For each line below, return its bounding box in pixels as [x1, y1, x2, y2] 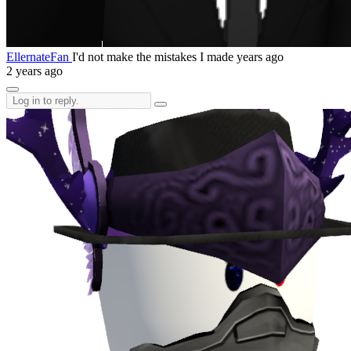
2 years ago [6, 63, 63, 78]
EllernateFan [6, 49, 72, 63]
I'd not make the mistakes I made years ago [72, 49, 284, 63]
